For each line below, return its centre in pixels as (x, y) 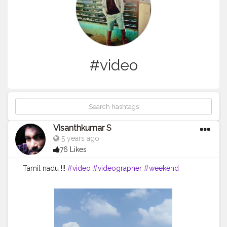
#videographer (117, 168)
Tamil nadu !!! (45, 168)
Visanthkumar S (82, 128)
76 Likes (73, 150)
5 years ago (79, 139)
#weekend (161, 168)
